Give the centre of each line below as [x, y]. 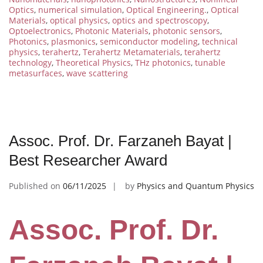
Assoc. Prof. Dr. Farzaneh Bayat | [120, 141]
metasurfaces [36, 73]
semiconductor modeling [149, 41]
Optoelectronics [40, 31]
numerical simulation [80, 9]
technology [30, 62]
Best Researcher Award [88, 160]
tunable [210, 62]
